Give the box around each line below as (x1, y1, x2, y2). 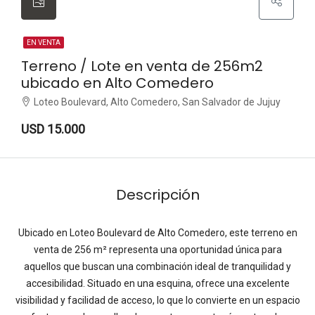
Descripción (115, 185, 200, 205)
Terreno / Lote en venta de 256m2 (21, 56, 263, 76)
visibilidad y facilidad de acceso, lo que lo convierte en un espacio (15, 295, 300, 306)
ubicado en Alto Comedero (21, 73, 214, 93)
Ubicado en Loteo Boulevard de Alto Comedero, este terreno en (18, 227, 297, 238)
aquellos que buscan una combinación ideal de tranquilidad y (24, 261, 291, 272)
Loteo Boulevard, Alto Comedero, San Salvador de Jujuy (34, 96, 281, 108)
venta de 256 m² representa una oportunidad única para (33, 244, 282, 255)
